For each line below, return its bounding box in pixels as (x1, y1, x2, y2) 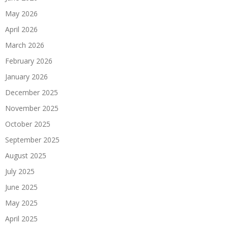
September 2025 (5, 134, 60, 145)
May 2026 (5, 8, 38, 18)
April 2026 (5, 24, 38, 34)
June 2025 (5, 182, 38, 192)
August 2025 (5, 150, 46, 160)
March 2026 (5, 40, 44, 50)
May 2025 (5, 197, 38, 208)
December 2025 (5, 87, 58, 97)
